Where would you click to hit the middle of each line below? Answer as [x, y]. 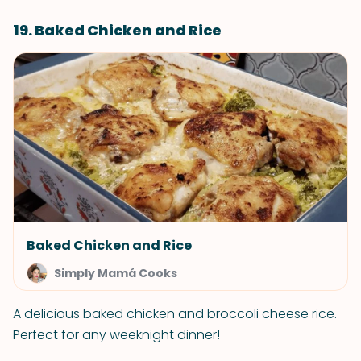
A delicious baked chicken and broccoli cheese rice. [175, 314]
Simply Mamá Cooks [116, 273]
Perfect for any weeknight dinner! [116, 335]
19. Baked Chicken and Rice [117, 30]
